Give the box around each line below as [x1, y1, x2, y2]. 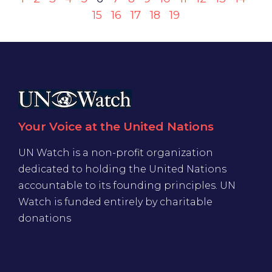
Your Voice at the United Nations [18, 120, 214, 134]
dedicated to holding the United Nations [18, 163, 226, 175]
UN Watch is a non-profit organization [18, 147, 213, 159]
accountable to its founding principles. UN [18, 180, 236, 192]
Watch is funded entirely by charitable [18, 196, 212, 208]
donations [18, 212, 71, 225]
